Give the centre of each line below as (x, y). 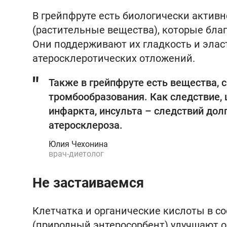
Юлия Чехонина (78, 144)
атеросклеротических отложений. (114, 58)
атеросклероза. (86, 125)
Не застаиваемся (88, 183)
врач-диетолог (76, 154)
